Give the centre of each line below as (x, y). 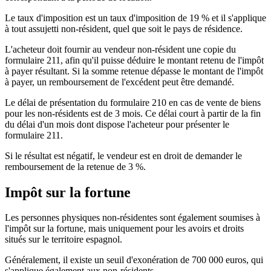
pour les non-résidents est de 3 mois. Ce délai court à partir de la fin (133, 113)
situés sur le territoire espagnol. (64, 240)
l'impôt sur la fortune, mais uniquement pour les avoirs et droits (124, 229)
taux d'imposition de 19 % (160, 18)
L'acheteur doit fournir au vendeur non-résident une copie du (120, 49)
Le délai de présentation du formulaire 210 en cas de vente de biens (133, 102)
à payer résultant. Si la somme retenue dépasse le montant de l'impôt (134, 71)
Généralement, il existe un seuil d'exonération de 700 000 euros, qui (134, 260)
